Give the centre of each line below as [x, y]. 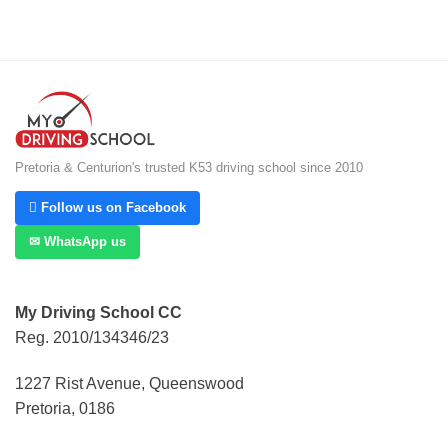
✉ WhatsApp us [77, 242]
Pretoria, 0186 [65, 408]
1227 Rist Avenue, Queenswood [129, 383]
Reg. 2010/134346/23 [92, 338]
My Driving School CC [98, 313]
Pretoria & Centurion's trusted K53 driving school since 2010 [189, 168]
